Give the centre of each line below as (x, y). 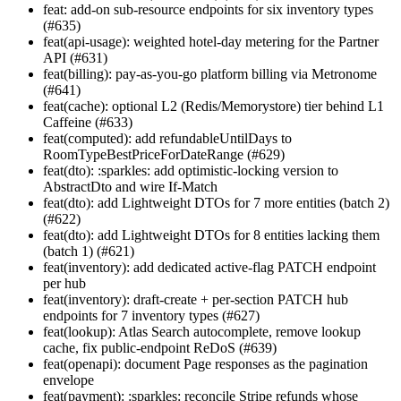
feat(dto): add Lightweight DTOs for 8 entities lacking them (211, 235)
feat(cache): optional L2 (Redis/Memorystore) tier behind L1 (213, 107)
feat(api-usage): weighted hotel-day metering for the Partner (211, 42)
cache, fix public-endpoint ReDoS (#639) (160, 348)
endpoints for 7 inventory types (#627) (151, 316)
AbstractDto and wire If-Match (130, 187)
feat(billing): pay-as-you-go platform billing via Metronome (210, 74)
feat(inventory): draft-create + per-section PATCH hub (196, 300)
